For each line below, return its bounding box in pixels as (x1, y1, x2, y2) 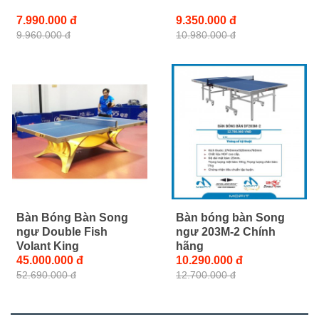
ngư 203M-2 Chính (176, 226, 276, 239)
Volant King (16, 240, 79, 253)
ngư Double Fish (16, 226, 108, 239)
